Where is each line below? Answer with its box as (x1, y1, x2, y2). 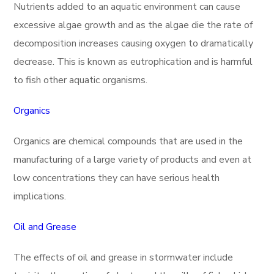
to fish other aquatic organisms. (13, 73, 148, 87)
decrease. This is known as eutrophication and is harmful (13, 55, 253, 68)
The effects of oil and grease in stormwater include (13, 251, 234, 264)
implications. (13, 190, 67, 203)
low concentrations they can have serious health (13, 171, 220, 185)
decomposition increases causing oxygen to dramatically (13, 37, 254, 50)
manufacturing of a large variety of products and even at (13, 153, 252, 166)
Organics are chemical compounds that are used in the (13, 135, 243, 148)
